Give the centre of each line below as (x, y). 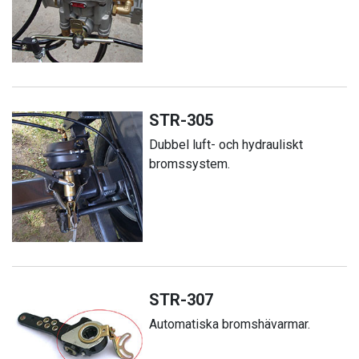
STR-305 (182, 120)
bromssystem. (190, 163)
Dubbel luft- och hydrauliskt (226, 144)
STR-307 (182, 299)
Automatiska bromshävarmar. (230, 324)
